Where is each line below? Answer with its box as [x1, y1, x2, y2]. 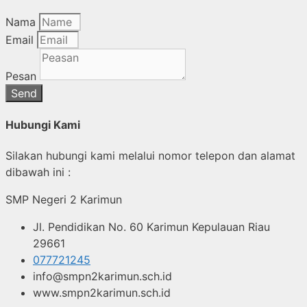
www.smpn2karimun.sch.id [33, 286, 171, 300]
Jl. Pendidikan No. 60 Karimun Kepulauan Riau [33, 220, 270, 234]
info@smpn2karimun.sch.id [33, 269, 172, 284]
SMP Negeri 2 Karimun [5, 193, 122, 207]
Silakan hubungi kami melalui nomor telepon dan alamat [5, 149, 295, 163]
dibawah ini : [5, 165, 71, 180]
